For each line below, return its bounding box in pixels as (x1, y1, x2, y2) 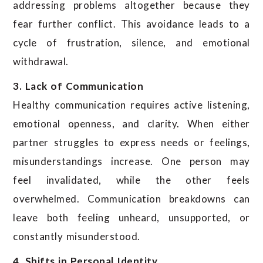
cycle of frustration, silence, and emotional (13, 36, 250, 49)
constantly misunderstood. (13, 230, 140, 243)
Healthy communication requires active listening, (13, 99, 250, 112)
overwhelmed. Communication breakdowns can (13, 193, 250, 205)
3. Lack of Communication (13, 80, 144, 93)
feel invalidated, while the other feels (13, 174, 250, 187)
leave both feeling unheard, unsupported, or (13, 211, 250, 224)
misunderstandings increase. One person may (13, 155, 250, 168)
